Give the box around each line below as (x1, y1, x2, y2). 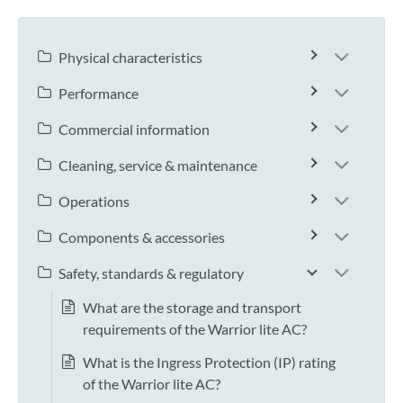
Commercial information (58, 121, 210, 139)
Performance (58, 85, 139, 103)
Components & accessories (58, 228, 225, 246)
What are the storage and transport (83, 299, 301, 317)
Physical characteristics (58, 49, 202, 67)
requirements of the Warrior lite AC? (83, 320, 307, 338)
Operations (58, 193, 130, 210)
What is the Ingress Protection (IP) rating (83, 354, 336, 372)
